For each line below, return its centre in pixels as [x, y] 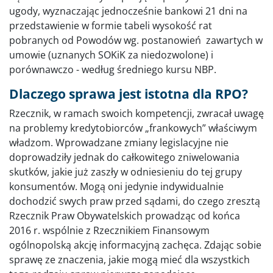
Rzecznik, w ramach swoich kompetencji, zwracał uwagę [136, 113]
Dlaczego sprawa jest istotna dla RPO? [129, 94]
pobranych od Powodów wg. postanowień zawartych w [136, 40]
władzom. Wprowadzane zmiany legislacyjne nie [119, 142]
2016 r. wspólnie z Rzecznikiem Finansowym [109, 230]
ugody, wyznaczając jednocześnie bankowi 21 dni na [128, 11]
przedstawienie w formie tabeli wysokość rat [111, 25]
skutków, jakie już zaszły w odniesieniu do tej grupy [126, 172]
